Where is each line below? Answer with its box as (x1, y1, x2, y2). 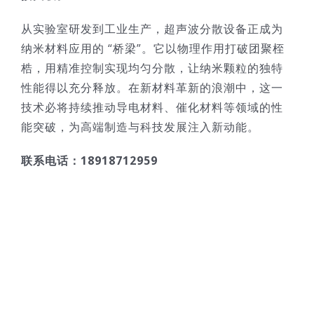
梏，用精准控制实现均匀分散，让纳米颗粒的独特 (21, 60, 283, 76)
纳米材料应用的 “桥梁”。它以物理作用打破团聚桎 (21, 41, 285, 57)
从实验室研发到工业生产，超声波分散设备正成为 (21, 21, 283, 37)
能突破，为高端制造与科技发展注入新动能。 (21, 119, 259, 135)
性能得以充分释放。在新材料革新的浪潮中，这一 (21, 80, 283, 96)
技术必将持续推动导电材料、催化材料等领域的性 (21, 100, 283, 116)
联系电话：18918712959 (21, 153, 158, 169)
